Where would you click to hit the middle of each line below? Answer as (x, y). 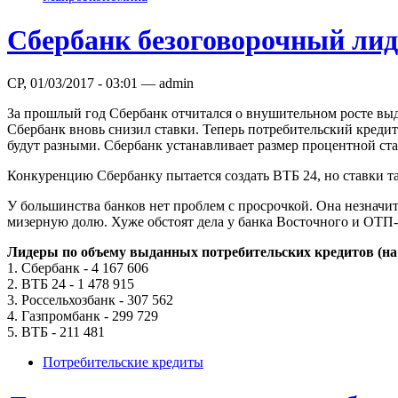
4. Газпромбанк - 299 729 (83, 316)
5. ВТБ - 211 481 (56, 332)
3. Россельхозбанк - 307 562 (90, 300)
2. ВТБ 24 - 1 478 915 (71, 284)
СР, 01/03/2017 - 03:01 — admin (100, 84)
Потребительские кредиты (123, 362)
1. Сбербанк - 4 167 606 (78, 268)
